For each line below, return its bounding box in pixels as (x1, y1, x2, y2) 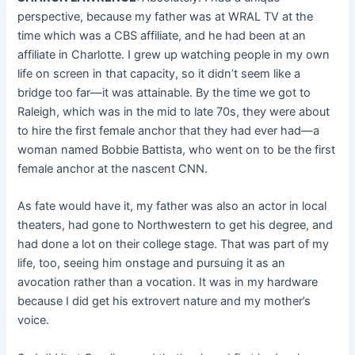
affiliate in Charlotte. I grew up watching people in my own (17, 48, 330, 63)
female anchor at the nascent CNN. (17, 162, 208, 177)
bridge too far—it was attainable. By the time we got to (17, 86, 311, 101)
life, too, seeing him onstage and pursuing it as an (17, 256, 286, 271)
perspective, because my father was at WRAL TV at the (17, 10, 314, 25)
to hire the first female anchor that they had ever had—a (17, 124, 320, 139)
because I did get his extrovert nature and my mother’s (17, 294, 311, 309)
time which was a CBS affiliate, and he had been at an (17, 29, 307, 44)
